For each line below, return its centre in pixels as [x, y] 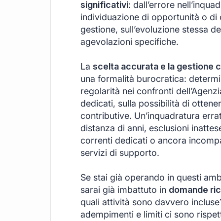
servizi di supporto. [120, 152]
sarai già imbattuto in [125, 189]
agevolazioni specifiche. [129, 41]
